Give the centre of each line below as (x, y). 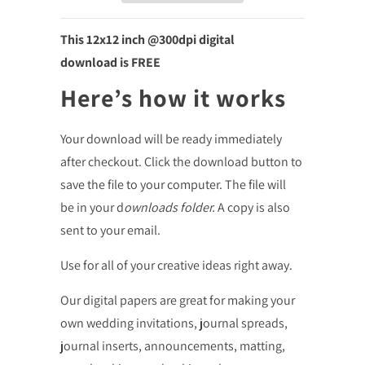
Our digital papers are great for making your (178, 300)
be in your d (92, 207)
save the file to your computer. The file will (173, 184)
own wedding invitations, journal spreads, (174, 323)
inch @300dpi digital (178, 40)
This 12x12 (90, 40)
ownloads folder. (171, 207)
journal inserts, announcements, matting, (173, 345)
